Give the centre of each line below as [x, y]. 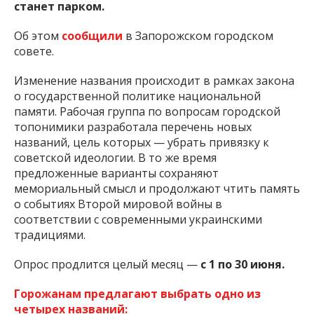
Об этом [38, 51]
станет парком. [59, 21]
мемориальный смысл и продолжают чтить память [157, 204]
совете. [34, 66]
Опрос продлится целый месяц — [107, 279]
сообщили [94, 51]
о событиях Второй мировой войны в [118, 219]
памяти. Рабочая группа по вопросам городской [147, 127]
